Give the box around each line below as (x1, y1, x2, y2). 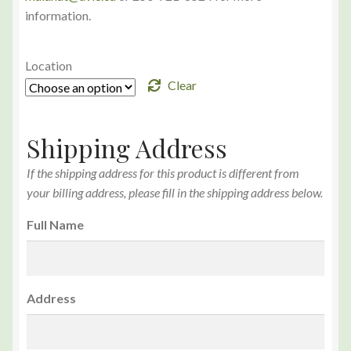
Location (25, 58, 72, 74)
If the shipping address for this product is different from (27, 165, 299, 181)
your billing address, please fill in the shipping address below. (27, 185, 323, 201)
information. (25, 8, 91, 24)
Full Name (27, 217, 84, 233)
